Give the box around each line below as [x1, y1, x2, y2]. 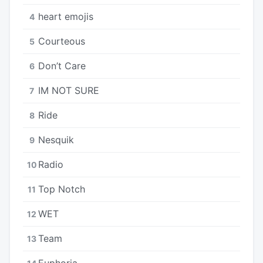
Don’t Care [38, 59, 86, 72]
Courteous [38, 35, 85, 47]
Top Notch [38, 183, 85, 195]
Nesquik [38, 133, 74, 146]
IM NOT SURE [38, 84, 99, 96]
